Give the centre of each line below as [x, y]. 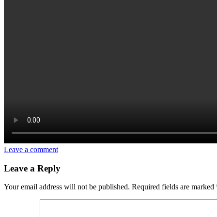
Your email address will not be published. [67, 187]
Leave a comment [31, 149]
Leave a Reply [32, 168]
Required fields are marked [174, 187]
